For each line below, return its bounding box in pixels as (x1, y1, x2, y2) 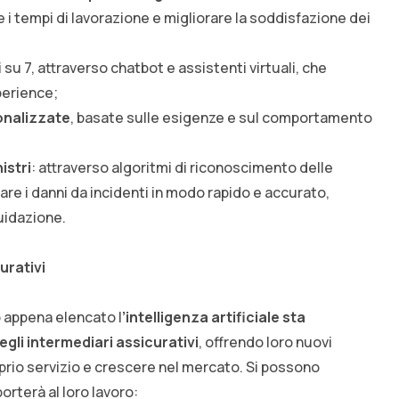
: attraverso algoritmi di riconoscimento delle (31, 158, 333, 178)
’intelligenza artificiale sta (122, 307, 305, 328)
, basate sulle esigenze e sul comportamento (70, 108, 372, 128)
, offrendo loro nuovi (199, 332, 332, 353)
